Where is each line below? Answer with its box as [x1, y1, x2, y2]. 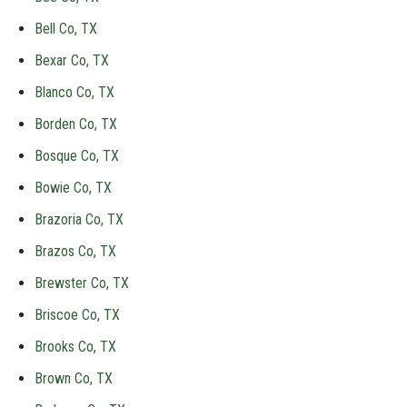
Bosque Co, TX [35, 147, 119, 164]
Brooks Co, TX [35, 338, 116, 355]
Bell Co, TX [35, 20, 97, 37]
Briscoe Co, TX [35, 306, 120, 323]
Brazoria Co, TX [35, 211, 124, 228]
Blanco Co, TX [35, 84, 114, 101]
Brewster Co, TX [35, 274, 129, 292]
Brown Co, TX [35, 370, 113, 387]
